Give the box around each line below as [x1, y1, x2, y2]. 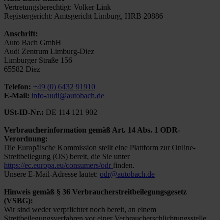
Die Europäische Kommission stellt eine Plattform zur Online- [4, 143, 195, 152]
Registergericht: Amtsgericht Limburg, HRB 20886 [4, 12, 163, 21]
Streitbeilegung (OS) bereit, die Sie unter [4, 152, 130, 161]
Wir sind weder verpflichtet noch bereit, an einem [4, 205, 156, 214]
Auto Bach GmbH [4, 38, 61, 47]
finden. [113, 161, 135, 170]
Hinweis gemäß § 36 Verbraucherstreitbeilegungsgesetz [4, 188, 187, 196]
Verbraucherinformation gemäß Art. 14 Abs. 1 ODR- [4, 126, 180, 135]
